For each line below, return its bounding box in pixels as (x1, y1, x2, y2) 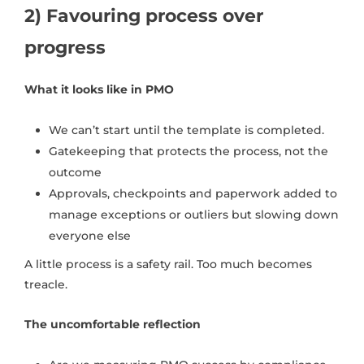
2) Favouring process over (24, 5, 263, 28)
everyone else (49, 228, 131, 244)
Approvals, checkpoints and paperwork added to (49, 186, 337, 201)
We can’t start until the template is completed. (49, 123, 324, 138)
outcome (49, 165, 102, 180)
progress (24, 37, 106, 59)
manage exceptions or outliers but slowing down (49, 207, 339, 223)
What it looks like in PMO (24, 82, 174, 97)
